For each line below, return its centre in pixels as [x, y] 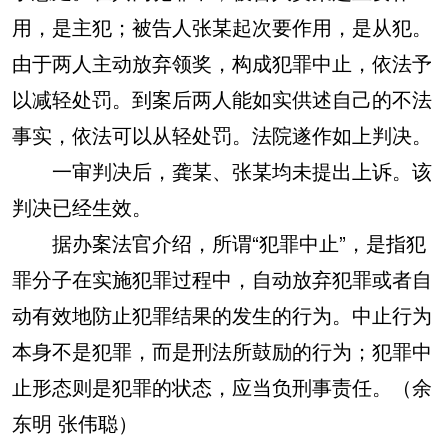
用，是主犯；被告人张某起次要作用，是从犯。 [222, 26]
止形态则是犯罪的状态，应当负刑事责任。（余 [222, 386]
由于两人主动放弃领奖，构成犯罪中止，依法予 [222, 62]
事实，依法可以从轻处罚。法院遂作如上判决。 [222, 134]
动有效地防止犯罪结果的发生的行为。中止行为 [222, 314]
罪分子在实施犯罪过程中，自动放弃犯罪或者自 [222, 278]
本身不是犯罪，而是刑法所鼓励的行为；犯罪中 [222, 350]
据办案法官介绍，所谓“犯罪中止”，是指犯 [219, 242]
